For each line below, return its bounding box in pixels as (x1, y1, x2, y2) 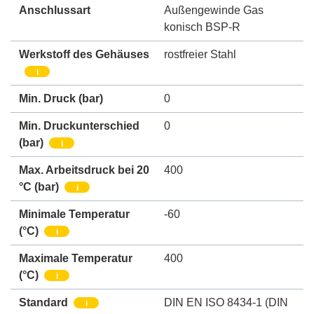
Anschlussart (19, 4, 90, 16)
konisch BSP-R (164, 20, 240, 33)
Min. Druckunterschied (19, 119, 139, 132)
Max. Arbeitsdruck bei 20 (19, 163, 149, 176)
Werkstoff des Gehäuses (19, 48, 149, 60)
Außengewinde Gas (164, 4, 264, 16)
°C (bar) (19, 180, 59, 193)
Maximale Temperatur (19, 252, 132, 264)
